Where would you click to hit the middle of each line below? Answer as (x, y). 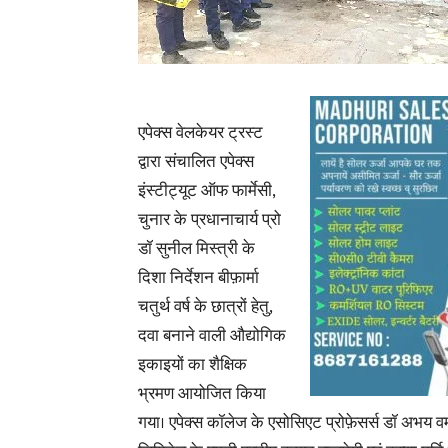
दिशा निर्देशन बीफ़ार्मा (198, 278)
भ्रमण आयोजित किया (202, 394)
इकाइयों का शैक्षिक (192, 365)
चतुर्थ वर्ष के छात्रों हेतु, (205, 307)
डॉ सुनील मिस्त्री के (196, 249)
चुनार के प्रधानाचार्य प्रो (209, 220)
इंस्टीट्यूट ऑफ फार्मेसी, (206, 191)
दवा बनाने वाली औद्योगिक (212, 336)
